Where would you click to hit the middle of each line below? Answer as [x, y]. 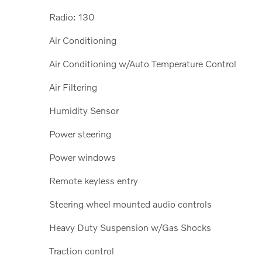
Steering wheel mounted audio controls [130, 204]
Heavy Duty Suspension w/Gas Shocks [130, 227]
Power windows [82, 157]
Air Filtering [73, 87]
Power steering [80, 133]
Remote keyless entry [94, 180]
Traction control [82, 250]
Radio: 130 [72, 16]
